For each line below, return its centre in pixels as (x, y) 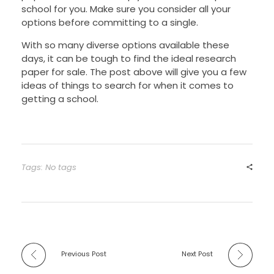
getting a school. (60, 99)
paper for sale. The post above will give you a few (134, 72)
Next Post (197, 254)
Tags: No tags (49, 168)
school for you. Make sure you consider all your (126, 9)
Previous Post (84, 254)
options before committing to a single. (110, 23)
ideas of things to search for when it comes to (128, 86)
